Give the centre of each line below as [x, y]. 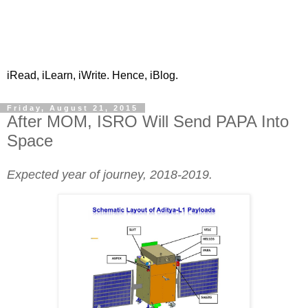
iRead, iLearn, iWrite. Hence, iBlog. [92, 75]
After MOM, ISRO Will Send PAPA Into [148, 121]
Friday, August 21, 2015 [73, 108]
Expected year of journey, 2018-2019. [110, 174]
